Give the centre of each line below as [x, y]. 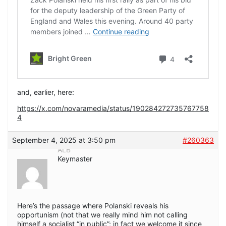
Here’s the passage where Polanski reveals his [93, 206]
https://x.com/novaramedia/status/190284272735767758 [113, 108]
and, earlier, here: [46, 92]
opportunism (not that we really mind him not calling [102, 215]
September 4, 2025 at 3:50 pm [64, 140]
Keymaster [75, 159]
